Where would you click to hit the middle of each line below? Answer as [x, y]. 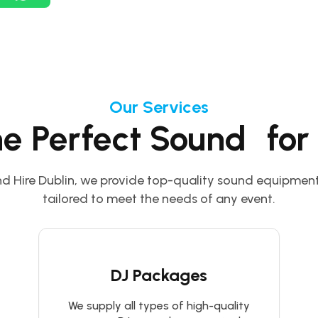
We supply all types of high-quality [159, 306]
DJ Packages [159, 275]
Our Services [159, 107]
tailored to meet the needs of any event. [159, 199]
